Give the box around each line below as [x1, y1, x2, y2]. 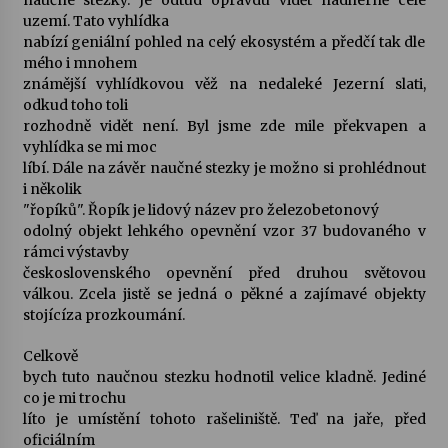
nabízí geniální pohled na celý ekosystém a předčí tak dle [22, 33, 426, 51]
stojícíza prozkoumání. [22, 306, 185, 324]
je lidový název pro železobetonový [132, 201, 379, 219]
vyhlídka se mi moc [22, 138, 157, 156]
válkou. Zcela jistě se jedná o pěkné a [22, 285, 304, 303]
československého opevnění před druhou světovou [22, 264, 426, 282]
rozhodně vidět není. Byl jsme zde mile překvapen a [22, 117, 426, 135]
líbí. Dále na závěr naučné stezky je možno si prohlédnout [22, 159, 426, 177]
